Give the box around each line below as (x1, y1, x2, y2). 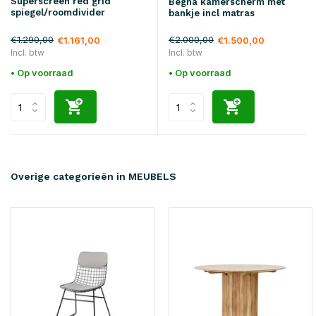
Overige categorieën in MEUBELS (11, 171, 176, 183)
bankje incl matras (169, 8, 255, 19)
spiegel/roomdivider (11, 7, 105, 18)
